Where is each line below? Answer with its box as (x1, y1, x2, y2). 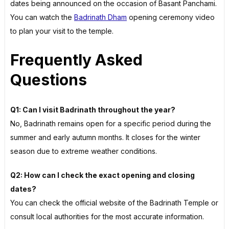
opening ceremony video (127, 12, 215, 21)
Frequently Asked (10, 51, 143, 70)
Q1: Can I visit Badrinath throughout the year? (10, 105, 175, 114)
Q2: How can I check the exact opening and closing (10, 171, 195, 180)
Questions (10, 71, 87, 89)
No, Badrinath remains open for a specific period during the (10, 119, 211, 128)
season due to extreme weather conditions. (10, 147, 157, 156)
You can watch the (10, 12, 74, 21)
